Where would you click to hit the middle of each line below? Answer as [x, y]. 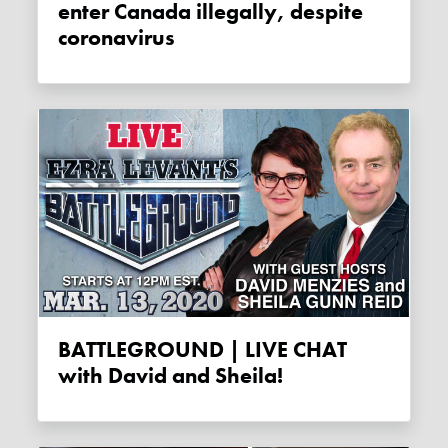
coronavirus [117, 37]
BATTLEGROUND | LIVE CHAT [65, 349]
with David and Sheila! [171, 375]
